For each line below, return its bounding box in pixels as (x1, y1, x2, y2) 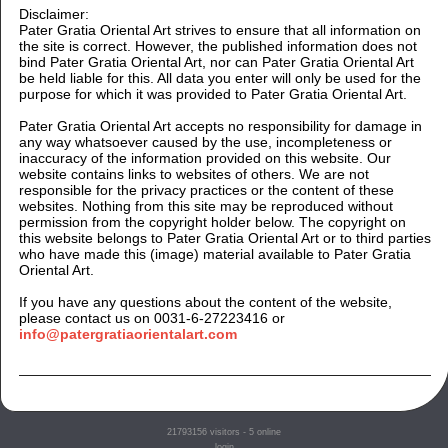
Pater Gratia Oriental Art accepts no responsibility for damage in (18, 117, 422, 134)
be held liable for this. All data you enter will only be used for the (18, 69, 421, 86)
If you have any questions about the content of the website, (18, 293, 392, 310)
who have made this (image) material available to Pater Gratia (18, 245, 411, 262)
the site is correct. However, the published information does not (18, 37, 417, 54)
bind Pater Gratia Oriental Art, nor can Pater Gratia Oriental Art (18, 53, 414, 70)
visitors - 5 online (207, 427, 281, 438)
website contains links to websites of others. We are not (18, 165, 369, 182)
